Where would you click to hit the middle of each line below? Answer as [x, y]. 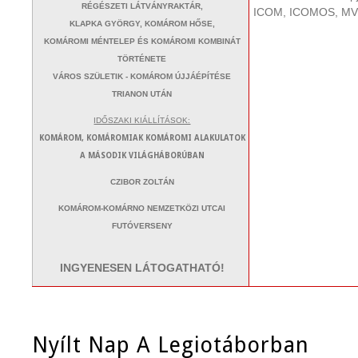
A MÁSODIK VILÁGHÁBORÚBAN [142, 155]
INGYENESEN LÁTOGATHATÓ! [142, 268]
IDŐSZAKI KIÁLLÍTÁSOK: [142, 120]
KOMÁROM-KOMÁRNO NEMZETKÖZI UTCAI [142, 209]
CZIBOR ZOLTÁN [142, 181]
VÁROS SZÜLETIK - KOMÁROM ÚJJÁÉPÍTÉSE [142, 76]
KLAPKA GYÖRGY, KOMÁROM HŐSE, [142, 23]
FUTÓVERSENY [142, 226]
